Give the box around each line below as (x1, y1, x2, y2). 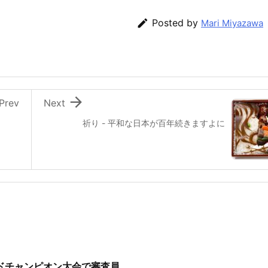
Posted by (152, 16, 201, 29)
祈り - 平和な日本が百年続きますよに (83, 117, 225, 128)
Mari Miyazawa (201, 17, 263, 29)
